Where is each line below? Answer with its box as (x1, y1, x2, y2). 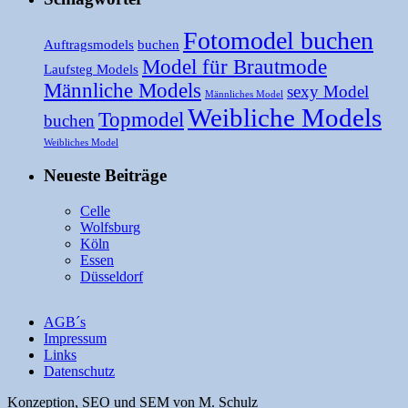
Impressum (44, 331, 107, 347)
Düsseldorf (80, 269, 143, 285)
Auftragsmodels (44, 36, 134, 52)
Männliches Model (205, 88, 283, 99)
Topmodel (98, 107, 184, 131)
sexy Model (287, 81, 369, 101)
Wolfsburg (80, 219, 140, 236)
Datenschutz (44, 363, 115, 380)
